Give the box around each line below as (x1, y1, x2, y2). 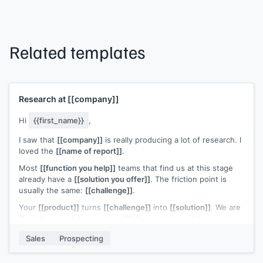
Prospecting (59, 232, 103, 244)
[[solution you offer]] (74, 173, 150, 184)
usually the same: (19, 184, 85, 195)
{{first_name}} (33, 114, 84, 126)
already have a (19, 173, 74, 184)
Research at (19, 93, 68, 104)
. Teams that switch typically (131, 213, 235, 224)
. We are (211, 201, 241, 213)
